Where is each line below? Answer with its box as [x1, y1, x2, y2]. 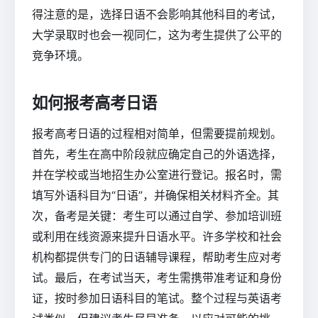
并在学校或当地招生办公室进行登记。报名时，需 [32, 167, 282, 182]
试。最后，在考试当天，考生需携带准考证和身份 [32, 270, 282, 285]
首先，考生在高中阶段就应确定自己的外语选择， [32, 146, 282, 161]
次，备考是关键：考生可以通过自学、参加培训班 [32, 208, 282, 223]
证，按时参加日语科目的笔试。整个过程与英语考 [32, 290, 282, 305]
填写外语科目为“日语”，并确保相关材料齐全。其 [32, 187, 279, 202]
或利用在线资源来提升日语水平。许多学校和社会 [32, 229, 282, 243]
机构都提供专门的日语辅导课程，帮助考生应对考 [32, 249, 282, 264]
